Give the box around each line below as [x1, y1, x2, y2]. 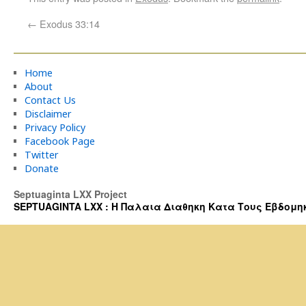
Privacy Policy [24, 121, 85, 134]
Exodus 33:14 [37, 16, 100, 31]
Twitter [24, 148, 59, 161]
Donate [24, 162, 59, 175]
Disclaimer [24, 107, 72, 120]
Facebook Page [24, 135, 95, 148]
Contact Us [24, 94, 76, 107]
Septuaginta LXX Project [14, 187, 127, 201]
